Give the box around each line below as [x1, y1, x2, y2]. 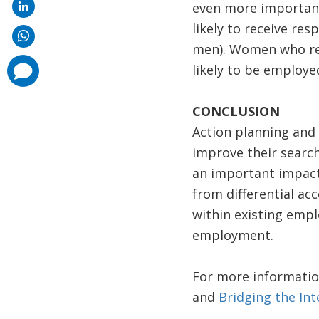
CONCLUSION [192, 103, 280, 120]
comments [8, 60, 37, 68]
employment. [192, 226, 281, 244]
